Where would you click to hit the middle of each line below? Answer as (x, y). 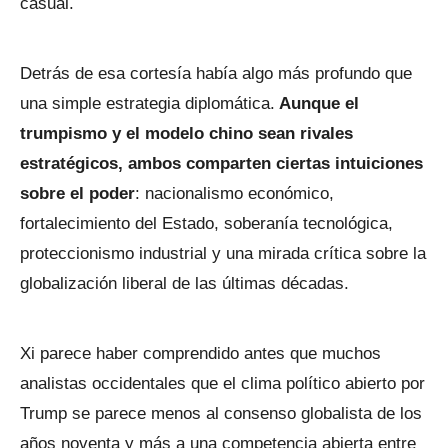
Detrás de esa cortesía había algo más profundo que (216, 73)
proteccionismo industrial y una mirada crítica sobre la (223, 253)
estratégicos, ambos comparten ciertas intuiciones (221, 163)
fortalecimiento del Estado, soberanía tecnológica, (206, 223)
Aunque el (317, 103)
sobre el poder (77, 193)
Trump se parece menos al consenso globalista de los (221, 413)
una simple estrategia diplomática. (147, 103)
